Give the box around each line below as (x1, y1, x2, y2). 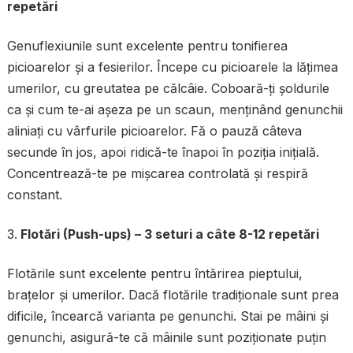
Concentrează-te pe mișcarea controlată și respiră (6, 165, 308, 181)
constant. (6, 186, 62, 203)
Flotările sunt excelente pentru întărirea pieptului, (6, 265, 303, 281)
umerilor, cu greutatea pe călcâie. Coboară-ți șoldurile (6, 80, 329, 96)
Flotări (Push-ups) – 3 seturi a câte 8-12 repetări (20, 225, 319, 242)
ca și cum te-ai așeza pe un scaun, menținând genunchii (6, 101, 343, 117)
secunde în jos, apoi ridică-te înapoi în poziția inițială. (6, 143, 319, 160)
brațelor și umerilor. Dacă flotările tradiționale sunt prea (6, 286, 339, 303)
